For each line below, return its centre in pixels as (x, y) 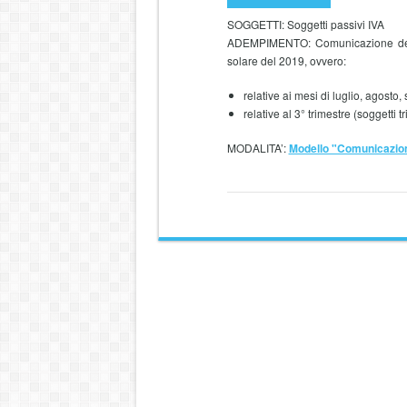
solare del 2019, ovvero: (286, 60)
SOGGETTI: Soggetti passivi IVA (305, 24)
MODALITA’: (258, 148)
